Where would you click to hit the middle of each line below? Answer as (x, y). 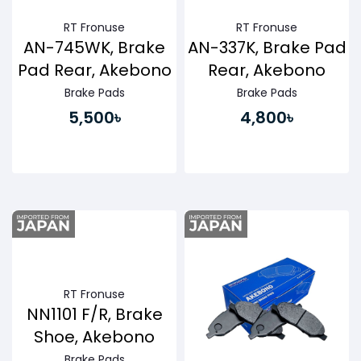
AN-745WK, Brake (94, 48)
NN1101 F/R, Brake (94, 315)
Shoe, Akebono (94, 337)
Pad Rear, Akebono (94, 71)
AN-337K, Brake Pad (267, 48)
